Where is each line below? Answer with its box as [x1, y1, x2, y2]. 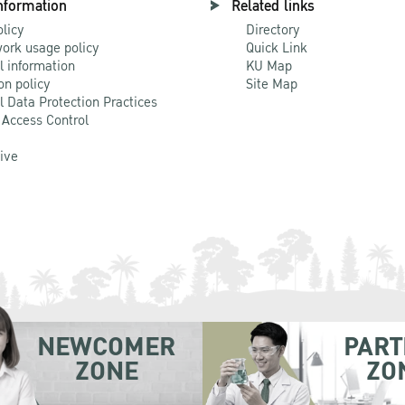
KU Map [246, 54, 292, 77]
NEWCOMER [37, 325, 175, 368]
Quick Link [246, 36, 307, 59]
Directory [246, 18, 300, 41]
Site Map [246, 72, 297, 95]
